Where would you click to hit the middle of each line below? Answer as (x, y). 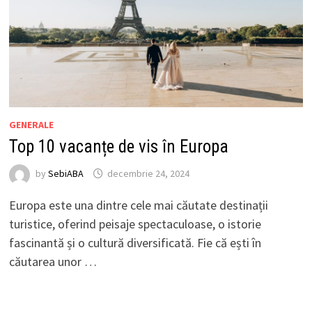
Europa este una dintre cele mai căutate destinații (138, 205)
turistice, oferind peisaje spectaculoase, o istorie (135, 224)
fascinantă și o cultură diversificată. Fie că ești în (135, 242)
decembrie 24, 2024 (148, 173)
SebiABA (65, 173)
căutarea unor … (53, 261)
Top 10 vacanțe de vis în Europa (118, 146)
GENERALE (31, 124)
